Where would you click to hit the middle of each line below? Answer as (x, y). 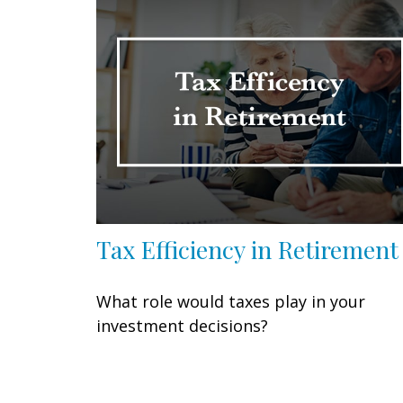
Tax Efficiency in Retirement (247, 249)
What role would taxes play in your (231, 301)
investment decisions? (182, 325)
